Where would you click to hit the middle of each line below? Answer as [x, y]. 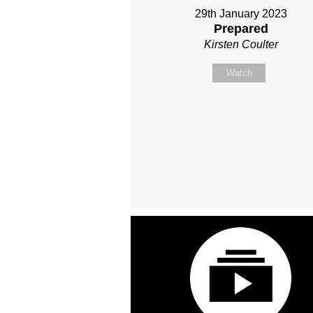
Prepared [241, 28]
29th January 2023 [241, 13]
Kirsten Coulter [241, 44]
